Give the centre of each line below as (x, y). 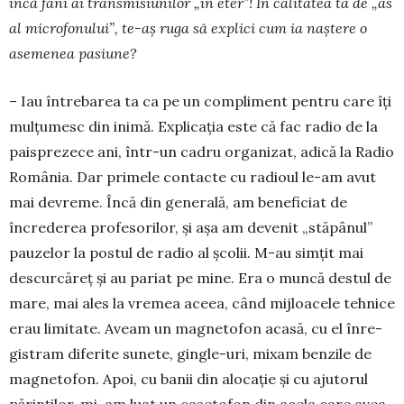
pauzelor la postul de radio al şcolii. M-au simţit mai (186, 253)
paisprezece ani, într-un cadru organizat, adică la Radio (202, 152)
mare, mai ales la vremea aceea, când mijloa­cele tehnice (202, 303)
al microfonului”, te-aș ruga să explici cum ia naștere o (188, 28)
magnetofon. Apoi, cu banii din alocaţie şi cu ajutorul (188, 379)
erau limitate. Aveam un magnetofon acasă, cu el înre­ (196, 329)
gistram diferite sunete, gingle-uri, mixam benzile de (190, 354)
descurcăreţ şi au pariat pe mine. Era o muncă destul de (200, 278)
